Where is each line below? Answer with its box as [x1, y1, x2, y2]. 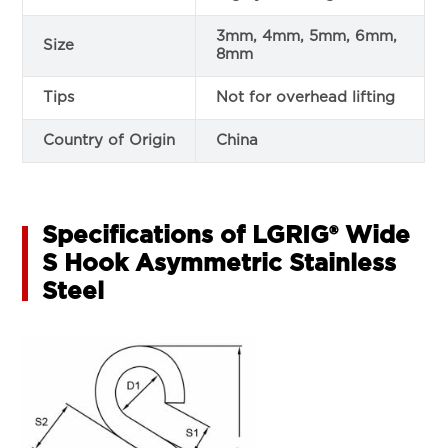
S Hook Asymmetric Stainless [42, 251, 397, 276]
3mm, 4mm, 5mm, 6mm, [216, 28, 398, 44]
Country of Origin [43, 132, 176, 148]
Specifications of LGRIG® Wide [42, 223, 411, 248]
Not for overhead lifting [216, 89, 396, 105]
